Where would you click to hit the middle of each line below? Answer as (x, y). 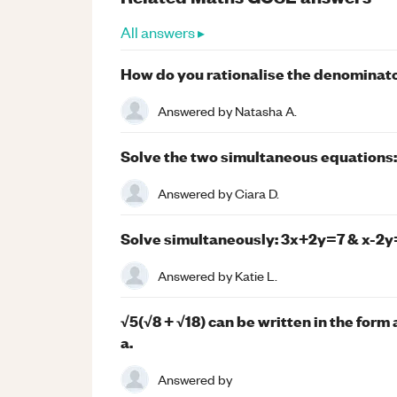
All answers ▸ (163, 32)
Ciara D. (257, 193)
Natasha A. (266, 110)
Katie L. (256, 275)
